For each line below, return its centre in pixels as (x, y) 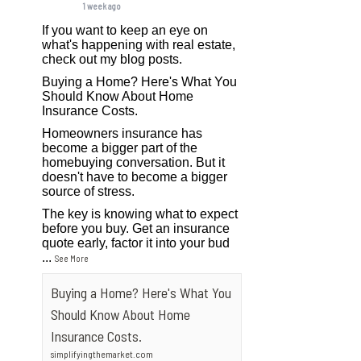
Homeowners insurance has (122, 133)
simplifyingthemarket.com (102, 354)
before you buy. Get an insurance (136, 228)
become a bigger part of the (120, 148)
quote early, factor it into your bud (136, 243)
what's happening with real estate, (139, 45)
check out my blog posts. (112, 59)
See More (72, 258)
